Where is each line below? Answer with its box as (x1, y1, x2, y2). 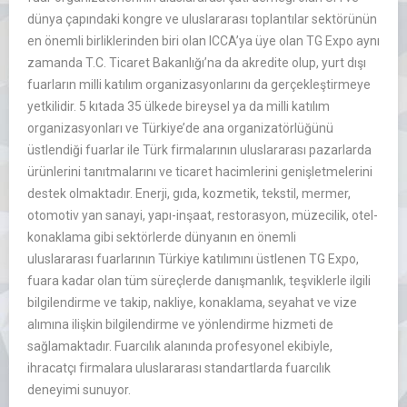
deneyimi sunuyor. (27, 382, 131, 398)
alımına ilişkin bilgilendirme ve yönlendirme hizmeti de (27, 317, 333, 333)
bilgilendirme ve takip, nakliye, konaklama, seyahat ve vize (27, 295, 357, 311)
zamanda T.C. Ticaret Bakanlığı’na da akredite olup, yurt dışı (27, 55, 366, 71)
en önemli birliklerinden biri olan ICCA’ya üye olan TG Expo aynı (27, 34, 380, 49)
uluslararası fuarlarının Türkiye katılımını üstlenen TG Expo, (27, 252, 359, 267)
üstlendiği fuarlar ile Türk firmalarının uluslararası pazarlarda (27, 143, 372, 158)
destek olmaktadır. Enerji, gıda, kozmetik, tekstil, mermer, (27, 186, 351, 202)
